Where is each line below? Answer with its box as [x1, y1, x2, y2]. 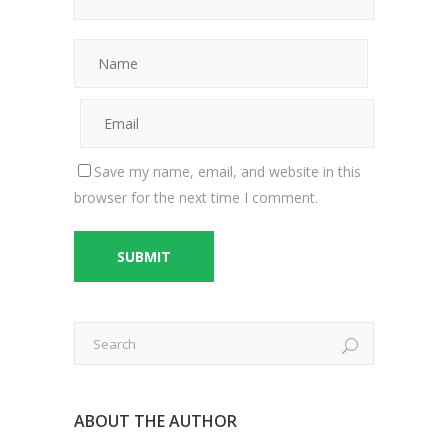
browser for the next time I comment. [74, 188, 318, 208]
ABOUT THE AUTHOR [74, 410, 237, 433]
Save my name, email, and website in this [94, 162, 361, 182]
